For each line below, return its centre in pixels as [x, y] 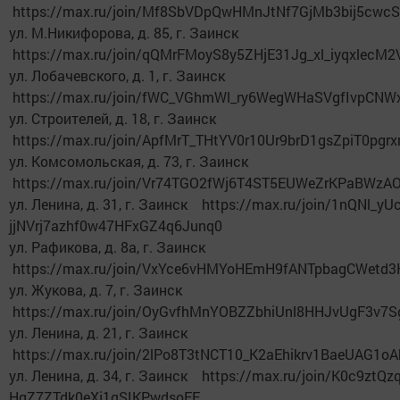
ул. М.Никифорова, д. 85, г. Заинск [127, 33]
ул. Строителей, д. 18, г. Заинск [116, 119]
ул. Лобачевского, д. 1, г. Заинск [121, 76]
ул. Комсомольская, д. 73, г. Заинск [132, 162]
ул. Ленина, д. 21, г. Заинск [102, 333]
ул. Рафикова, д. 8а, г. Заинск [111, 247]
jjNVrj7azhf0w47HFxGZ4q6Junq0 [116, 226]
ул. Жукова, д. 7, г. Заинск [99, 290]
